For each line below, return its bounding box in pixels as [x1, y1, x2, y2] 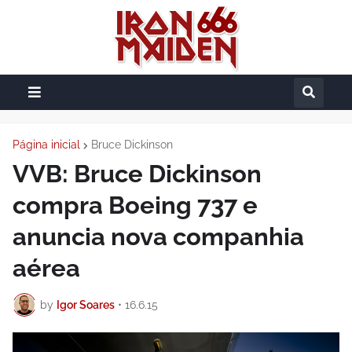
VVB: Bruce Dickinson [13, 159, 262, 188]
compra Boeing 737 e [13, 191, 258, 219]
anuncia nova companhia [13, 222, 304, 251]
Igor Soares [57, 298, 115, 311]
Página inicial [13, 138, 80, 151]
